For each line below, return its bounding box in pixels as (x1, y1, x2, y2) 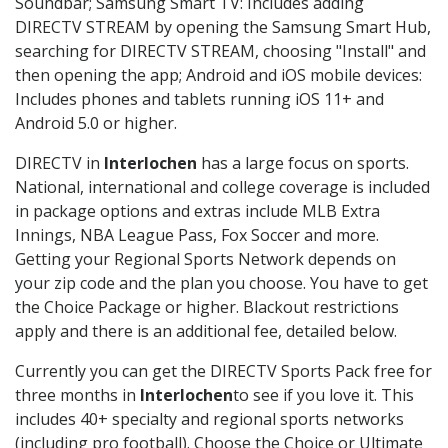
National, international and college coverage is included (15, 176, 430, 199)
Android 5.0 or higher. (15, 112, 177, 135)
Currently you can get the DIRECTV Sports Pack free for (15, 360, 432, 383)
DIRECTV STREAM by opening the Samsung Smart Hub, (15, 16, 431, 39)
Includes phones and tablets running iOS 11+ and (15, 88, 384, 111)
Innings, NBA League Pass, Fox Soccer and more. (15, 224, 379, 247)
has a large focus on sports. (197, 152, 409, 175)
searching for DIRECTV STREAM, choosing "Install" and (15, 40, 426, 63)
